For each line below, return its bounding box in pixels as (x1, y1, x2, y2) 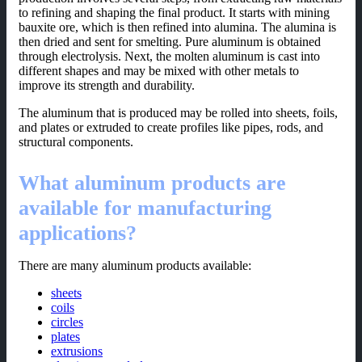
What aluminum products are (19, 171, 286, 196)
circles (51, 315, 83, 330)
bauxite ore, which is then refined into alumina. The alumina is (19, 20, 336, 35)
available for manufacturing (19, 196, 271, 221)
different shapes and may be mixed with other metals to (19, 64, 299, 78)
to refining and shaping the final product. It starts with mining (19, 6, 330, 20)
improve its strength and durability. (19, 78, 195, 93)
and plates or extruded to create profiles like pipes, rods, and (19, 120, 323, 135)
